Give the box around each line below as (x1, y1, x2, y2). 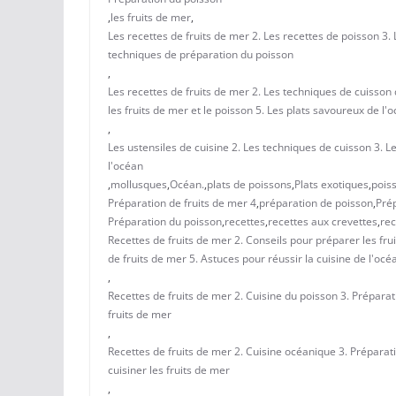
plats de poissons (207, 176, 292, 192)
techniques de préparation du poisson (108, 46, 293, 62)
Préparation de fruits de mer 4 (108, 194, 256, 210)
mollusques (110, 176, 167, 192)
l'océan (108, 157, 143, 173)
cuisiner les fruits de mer (108, 362, 230, 377)
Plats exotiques (294, 176, 369, 192)
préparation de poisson (259, 194, 373, 210)
